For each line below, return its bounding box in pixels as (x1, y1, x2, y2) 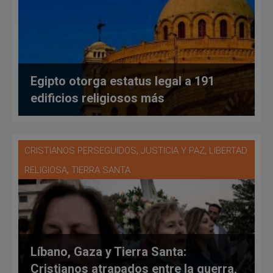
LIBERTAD (209, 144, 247, 156)
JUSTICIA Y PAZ (141, 144, 205, 156)
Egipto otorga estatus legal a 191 (30, 73, 214, 88)
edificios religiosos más (30, 90, 165, 105)
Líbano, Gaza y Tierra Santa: (30, 244, 186, 259)
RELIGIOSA (24, 164, 67, 175)
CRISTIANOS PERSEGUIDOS (24, 144, 136, 156)
